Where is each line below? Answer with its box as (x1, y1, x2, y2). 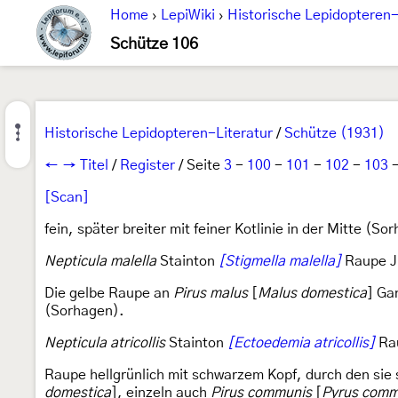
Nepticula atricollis (44, 336, 165, 350)
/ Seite (175, 158, 224, 172)
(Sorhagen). (44, 304, 124, 318)
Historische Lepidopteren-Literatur (44, 126, 273, 140)
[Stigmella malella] (219, 254, 341, 268)
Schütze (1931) (284, 126, 385, 140)
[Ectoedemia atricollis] (227, 336, 375, 350)
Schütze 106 (110, 36, 198, 52)
